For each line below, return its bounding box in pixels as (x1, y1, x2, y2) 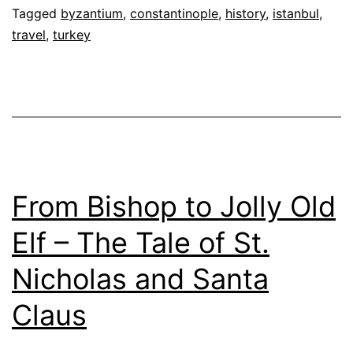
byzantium (61, 5, 123, 21)
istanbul (273, 5, 319, 21)
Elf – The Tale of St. (12, 225, 269, 260)
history (225, 5, 266, 21)
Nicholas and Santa (12, 261, 269, 296)
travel (12, 26, 46, 43)
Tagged (12, 5, 61, 21)
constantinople (130, 5, 218, 21)
